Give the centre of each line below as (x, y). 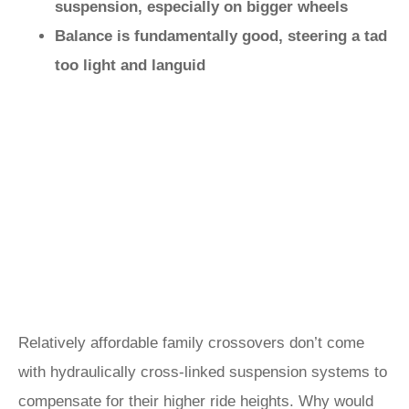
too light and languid (130, 65)
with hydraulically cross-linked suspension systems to (203, 372)
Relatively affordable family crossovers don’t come (191, 343)
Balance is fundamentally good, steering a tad (221, 36)
